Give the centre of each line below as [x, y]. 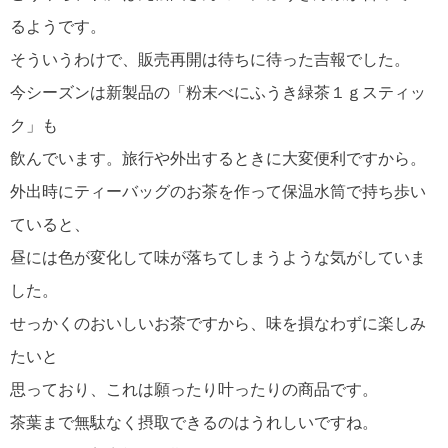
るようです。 [58, 27]
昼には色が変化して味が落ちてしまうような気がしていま [218, 258]
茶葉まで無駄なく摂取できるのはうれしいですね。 [194, 423]
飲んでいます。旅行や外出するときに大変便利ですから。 [218, 159]
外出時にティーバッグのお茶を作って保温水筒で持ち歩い [218, 192]
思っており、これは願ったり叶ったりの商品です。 [194, 390]
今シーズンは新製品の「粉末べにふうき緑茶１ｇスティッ [218, 93]
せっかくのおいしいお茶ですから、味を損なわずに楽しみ [218, 324]
